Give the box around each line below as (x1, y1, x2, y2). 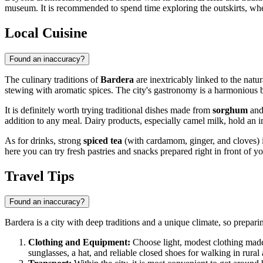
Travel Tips (5, 168, 74, 184)
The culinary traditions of (5, 74, 100, 85)
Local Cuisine (5, 25, 87, 41)
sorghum (213, 104, 248, 115)
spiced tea (83, 135, 122, 146)
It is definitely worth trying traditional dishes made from (5, 104, 213, 115)
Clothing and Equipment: (28, 237, 130, 248)
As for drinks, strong (5, 135, 83, 146)
